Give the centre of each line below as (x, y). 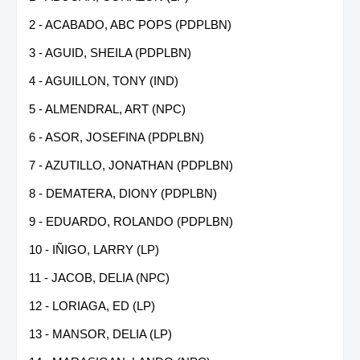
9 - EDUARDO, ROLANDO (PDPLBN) (131, 221)
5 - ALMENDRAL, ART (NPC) (107, 108)
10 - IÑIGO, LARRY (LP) (94, 249)
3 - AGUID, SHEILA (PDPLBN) (110, 52)
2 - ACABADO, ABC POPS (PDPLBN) (130, 24)
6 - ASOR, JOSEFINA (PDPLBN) (117, 137)
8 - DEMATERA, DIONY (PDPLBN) (123, 193)
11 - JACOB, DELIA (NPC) (99, 277)
